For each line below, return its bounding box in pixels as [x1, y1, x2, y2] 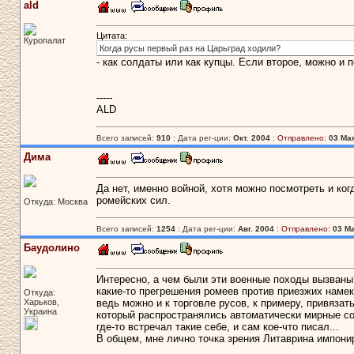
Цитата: [96, 31, 127, 41]
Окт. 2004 [232, 134, 270, 142]
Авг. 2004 [237, 224, 274, 233]
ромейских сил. [96, 194, 171, 207]
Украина [23, 307, 57, 316]
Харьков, [23, 297, 59, 307]
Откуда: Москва [23, 197, 88, 206]
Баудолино [23, 242, 80, 254]
